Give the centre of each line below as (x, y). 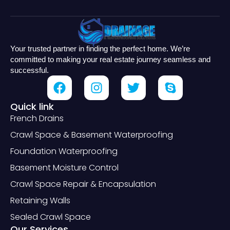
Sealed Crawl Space (51, 217)
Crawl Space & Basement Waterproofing (92, 135)
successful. (30, 70)
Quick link (32, 107)
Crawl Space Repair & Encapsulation (83, 184)
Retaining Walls (40, 201)
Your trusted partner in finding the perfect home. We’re (100, 49)
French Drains (37, 119)
